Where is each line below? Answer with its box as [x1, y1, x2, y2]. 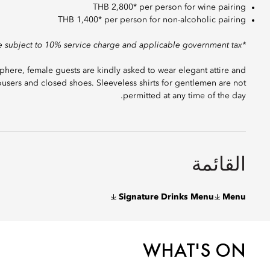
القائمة [192, 152, 246, 177]
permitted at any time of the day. [123, 92, 246, 100]
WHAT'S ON [143, 238, 246, 263]
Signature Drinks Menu [119, 193, 214, 201]
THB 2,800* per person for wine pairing [93, 3, 246, 11]
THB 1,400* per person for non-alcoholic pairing [58, 16, 246, 24]
